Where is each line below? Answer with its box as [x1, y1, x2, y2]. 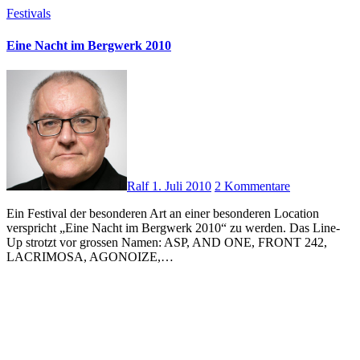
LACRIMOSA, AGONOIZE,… [6, 249, 174, 264]
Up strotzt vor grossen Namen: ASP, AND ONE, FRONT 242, [6, 235, 327, 249]
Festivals [6, 6, 51, 21]
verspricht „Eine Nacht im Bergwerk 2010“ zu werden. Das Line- [6, 220, 340, 235]
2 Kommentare [215, 178, 290, 193]
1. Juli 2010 [152, 178, 211, 193]
